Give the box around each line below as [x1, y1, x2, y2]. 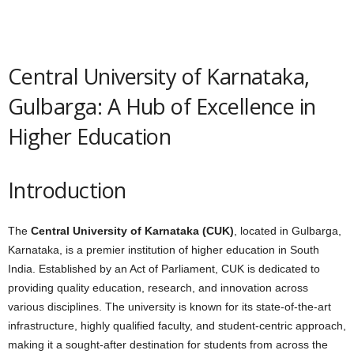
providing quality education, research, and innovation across [8, 281, 308, 294]
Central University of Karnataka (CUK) [31, 224, 234, 237]
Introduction [8, 175, 126, 205]
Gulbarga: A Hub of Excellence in [8, 91, 316, 121]
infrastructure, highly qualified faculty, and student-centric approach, [8, 318, 346, 332]
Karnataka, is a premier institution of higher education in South [8, 243, 319, 256]
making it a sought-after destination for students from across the [8, 337, 328, 351]
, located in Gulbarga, [234, 224, 341, 237]
